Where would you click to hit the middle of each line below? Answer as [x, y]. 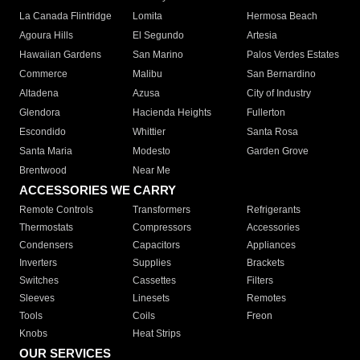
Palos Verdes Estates [292, 55]
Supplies [152, 263]
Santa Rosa [272, 132]
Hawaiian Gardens [60, 55]
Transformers [162, 210]
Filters [260, 281]
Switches [39, 281]
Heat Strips [157, 334]
